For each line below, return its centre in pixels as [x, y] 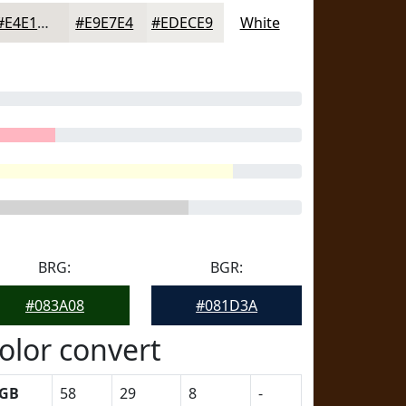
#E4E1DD [43, 23]
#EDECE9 [182, 23]
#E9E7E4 [105, 23]
